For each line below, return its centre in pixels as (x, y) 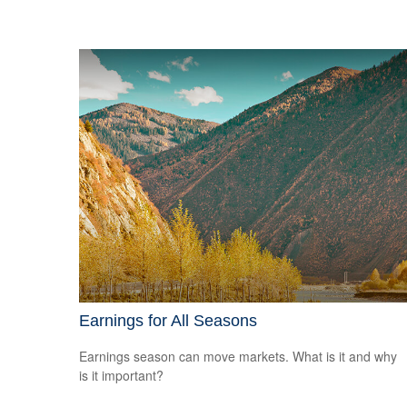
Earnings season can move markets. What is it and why (238, 356)
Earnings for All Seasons (168, 320)
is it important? (121, 375)
